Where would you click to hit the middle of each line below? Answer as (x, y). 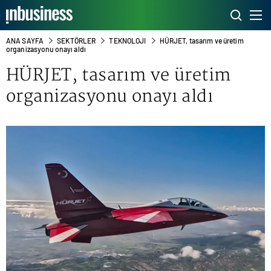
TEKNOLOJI (128, 41)
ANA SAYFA (25, 41)
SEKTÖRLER (77, 41)
